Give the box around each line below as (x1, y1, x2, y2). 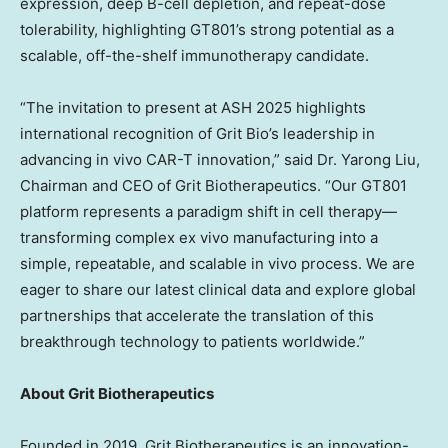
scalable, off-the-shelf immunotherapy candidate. (20, 45, 369, 65)
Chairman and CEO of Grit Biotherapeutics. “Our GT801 (20, 175, 407, 195)
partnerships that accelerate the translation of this (20, 305, 374, 325)
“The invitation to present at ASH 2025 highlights (20, 97, 366, 117)
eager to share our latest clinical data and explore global (20, 279, 416, 299)
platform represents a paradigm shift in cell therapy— (20, 201, 397, 221)
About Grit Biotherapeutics (20, 383, 214, 403)
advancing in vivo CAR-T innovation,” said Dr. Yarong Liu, (20, 149, 420, 169)
